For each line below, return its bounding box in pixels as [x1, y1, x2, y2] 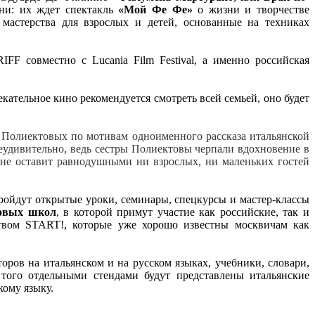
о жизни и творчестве [192, 3, 310, 15]
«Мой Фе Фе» [118, 3, 193, 15]
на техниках [247, 15, 310, 28]
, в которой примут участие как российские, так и [56, 205, 310, 218]
